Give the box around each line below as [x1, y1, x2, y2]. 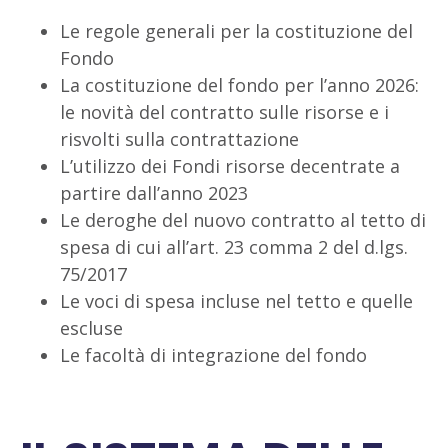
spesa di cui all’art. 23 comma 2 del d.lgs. [60, 235, 408, 259]
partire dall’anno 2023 [60, 181, 248, 205]
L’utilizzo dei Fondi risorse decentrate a [60, 154, 400, 178]
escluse [60, 316, 123, 340]
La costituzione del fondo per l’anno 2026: [60, 73, 419, 97]
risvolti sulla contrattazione [60, 127, 299, 151]
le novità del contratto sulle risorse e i [60, 100, 389, 124]
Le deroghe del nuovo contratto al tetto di [60, 208, 426, 232]
